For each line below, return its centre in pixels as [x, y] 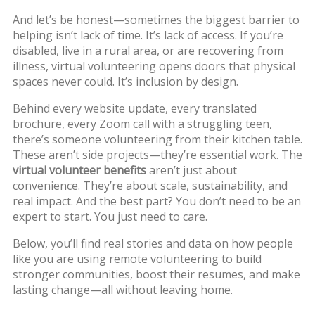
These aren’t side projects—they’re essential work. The [157, 154]
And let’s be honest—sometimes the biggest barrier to [156, 19]
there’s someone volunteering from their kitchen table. [157, 139]
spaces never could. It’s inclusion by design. [125, 81]
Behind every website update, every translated [134, 108]
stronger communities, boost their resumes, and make [156, 274]
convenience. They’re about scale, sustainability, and [150, 185]
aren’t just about [191, 170]
